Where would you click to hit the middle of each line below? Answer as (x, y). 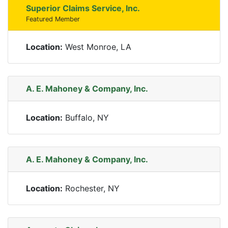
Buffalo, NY (86, 118)
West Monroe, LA (97, 47)
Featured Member (53, 19)
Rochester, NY (91, 188)
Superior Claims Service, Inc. (83, 8)
